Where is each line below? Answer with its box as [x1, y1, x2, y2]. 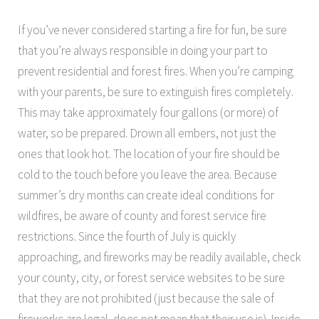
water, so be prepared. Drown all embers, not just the [18, 125, 276, 142]
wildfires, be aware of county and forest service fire [18, 208, 266, 224]
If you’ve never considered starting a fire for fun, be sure [18, 22, 287, 38]
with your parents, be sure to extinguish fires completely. [18, 84, 293, 100]
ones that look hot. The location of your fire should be [18, 146, 280, 162]
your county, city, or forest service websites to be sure [18, 270, 285, 286]
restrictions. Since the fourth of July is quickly [18, 229, 236, 245]
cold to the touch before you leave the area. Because [18, 167, 277, 183]
